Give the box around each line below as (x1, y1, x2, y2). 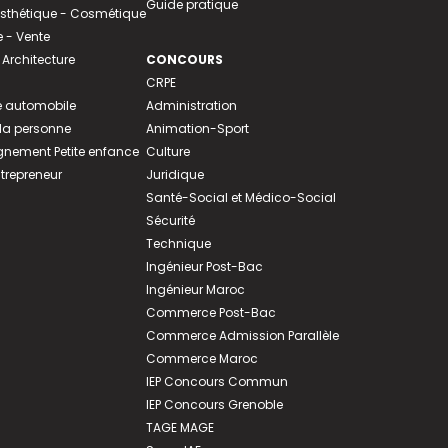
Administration (145, 97, 237, 115)
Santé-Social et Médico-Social (145, 189, 336, 207)
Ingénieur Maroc (145, 281, 245, 299)
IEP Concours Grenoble (145, 396, 283, 414)
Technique (145, 235, 211, 253)
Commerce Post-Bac (145, 304, 276, 322)
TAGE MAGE (145, 419, 214, 437)
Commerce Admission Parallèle (145, 327, 339, 345)
